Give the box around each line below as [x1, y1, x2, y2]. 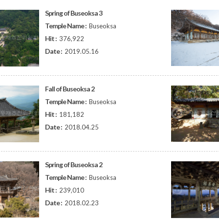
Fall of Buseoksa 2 [45, 85, 95, 93]
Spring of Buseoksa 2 [45, 160, 103, 169]
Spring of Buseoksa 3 [45, 9, 103, 17]
